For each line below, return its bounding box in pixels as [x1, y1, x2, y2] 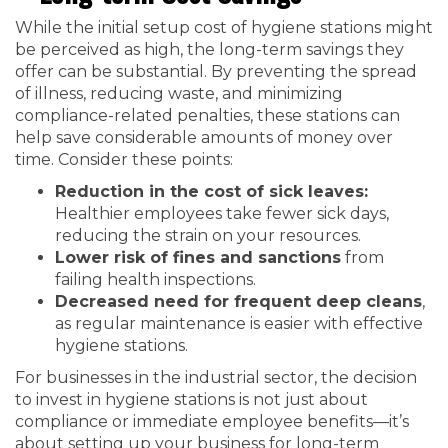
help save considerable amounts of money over [15, 128, 393, 147]
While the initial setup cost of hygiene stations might [15, 18, 433, 37]
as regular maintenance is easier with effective [55, 314, 423, 333]
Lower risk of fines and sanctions [55, 248, 341, 267]
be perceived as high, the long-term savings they [15, 40, 404, 59]
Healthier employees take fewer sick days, [55, 204, 389, 223]
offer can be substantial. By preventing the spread [15, 62, 417, 81]
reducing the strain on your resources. [55, 226, 361, 245]
